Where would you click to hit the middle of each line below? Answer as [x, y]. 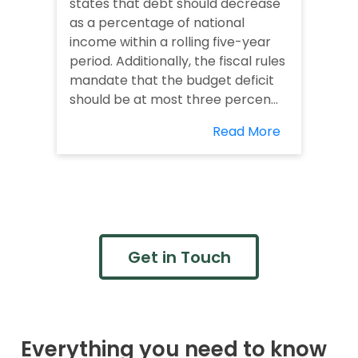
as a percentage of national [157, 23]
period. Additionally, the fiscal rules [177, 62]
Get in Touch [179, 257]
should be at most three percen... [174, 100]
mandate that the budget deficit [172, 81]
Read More [247, 132]
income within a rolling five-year [170, 42]
